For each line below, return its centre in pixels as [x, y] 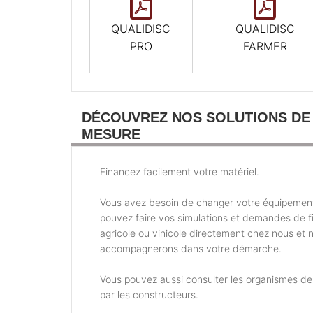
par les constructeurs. [149, 295]
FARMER [265, 46]
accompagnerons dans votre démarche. [191, 249]
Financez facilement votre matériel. [180, 172]
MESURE [111, 134]
